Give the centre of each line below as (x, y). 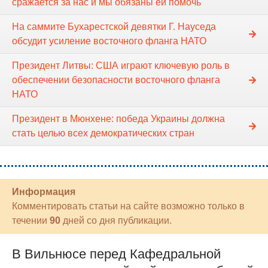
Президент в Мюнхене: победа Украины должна (118, 118)
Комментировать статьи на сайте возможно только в (128, 206)
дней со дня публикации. (116, 220)
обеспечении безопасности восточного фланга (116, 80)
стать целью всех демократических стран (103, 133)
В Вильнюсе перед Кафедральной (116, 254)
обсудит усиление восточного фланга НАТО (109, 41)
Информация (44, 191)
